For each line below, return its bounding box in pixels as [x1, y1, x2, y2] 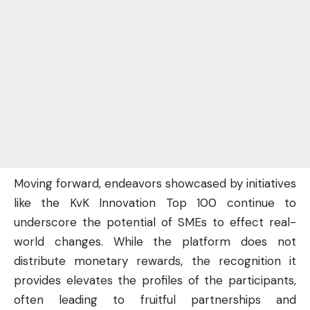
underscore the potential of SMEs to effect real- [14, 214, 296, 230]
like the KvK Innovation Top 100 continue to [14, 194, 296, 210]
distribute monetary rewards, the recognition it [14, 253, 296, 268]
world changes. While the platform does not [14, 233, 296, 249]
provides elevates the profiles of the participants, [14, 272, 296, 288]
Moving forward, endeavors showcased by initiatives [14, 175, 296, 191]
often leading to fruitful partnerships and [14, 291, 296, 307]
